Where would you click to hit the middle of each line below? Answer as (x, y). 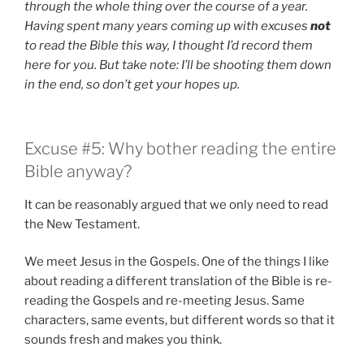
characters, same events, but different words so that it (180, 321)
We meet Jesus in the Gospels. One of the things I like (177, 262)
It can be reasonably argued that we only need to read (176, 204)
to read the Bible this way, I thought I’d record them (169, 46)
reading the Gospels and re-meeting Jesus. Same (165, 301)
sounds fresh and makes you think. (123, 340)
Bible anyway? (78, 171)
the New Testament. (82, 224)
